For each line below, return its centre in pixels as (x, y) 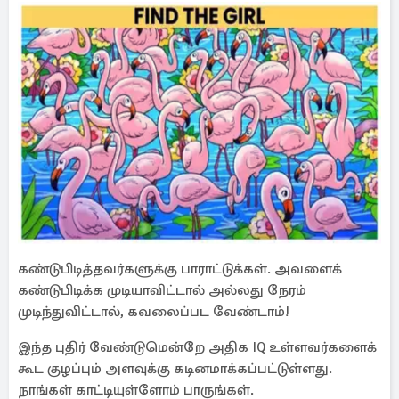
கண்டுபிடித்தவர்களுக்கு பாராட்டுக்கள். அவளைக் (180, 269)
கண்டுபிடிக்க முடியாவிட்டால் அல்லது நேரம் (162, 290)
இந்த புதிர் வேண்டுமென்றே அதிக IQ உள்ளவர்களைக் (197, 347)
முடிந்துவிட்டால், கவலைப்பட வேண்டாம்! (154, 312)
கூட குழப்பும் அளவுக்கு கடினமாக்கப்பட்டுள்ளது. (175, 369)
